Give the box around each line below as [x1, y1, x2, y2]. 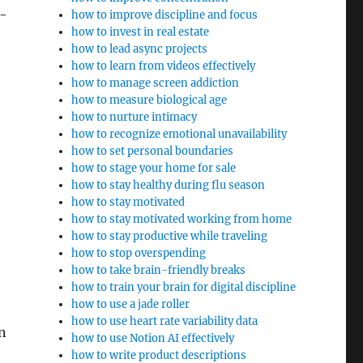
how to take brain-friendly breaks [71, 263, 246, 277]
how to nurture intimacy [71, 110, 198, 124]
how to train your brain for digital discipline [71, 280, 297, 294]
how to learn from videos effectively [71, 59, 256, 73]
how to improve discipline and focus [71, 8, 258, 22]
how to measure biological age [71, 93, 228, 107]
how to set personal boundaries [71, 144, 234, 158]
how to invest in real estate [71, 25, 210, 39]
